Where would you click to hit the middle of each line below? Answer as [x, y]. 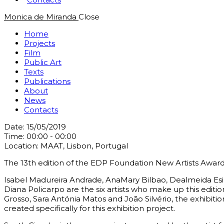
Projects [39, 43]
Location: [22, 146]
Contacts [41, 110]
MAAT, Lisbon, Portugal [84, 146]
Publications [47, 81]
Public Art [43, 62]
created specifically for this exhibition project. [89, 208]
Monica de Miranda [40, 17]
